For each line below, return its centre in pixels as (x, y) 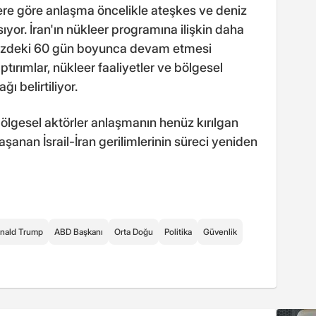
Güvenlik (220, 231)
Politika (178, 231)
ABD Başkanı (79, 231)
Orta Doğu (134, 231)
